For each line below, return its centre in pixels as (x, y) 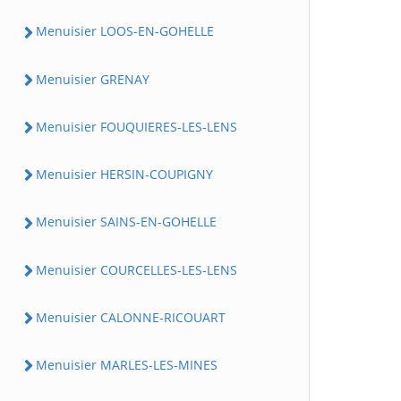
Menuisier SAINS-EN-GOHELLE (126, 222)
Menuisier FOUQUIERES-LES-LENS (137, 126)
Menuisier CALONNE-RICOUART (131, 317)
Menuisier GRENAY (93, 79)
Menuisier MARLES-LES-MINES (127, 365)
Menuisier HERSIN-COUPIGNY (124, 174)
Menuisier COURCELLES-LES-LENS (137, 269)
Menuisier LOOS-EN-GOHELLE (125, 31)
